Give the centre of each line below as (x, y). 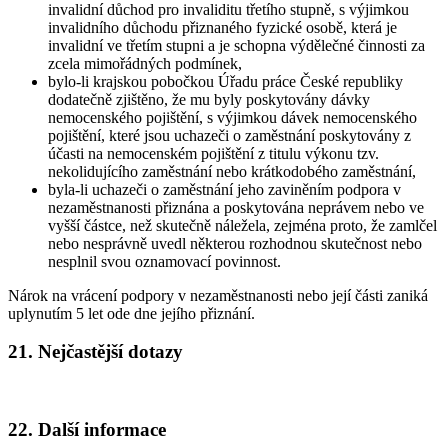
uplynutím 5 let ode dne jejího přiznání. (131, 313)
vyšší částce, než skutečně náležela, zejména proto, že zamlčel (242, 225)
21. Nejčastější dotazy (95, 352)
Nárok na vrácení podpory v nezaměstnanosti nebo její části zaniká (218, 295)
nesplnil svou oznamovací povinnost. (164, 261)
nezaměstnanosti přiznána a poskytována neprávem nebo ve (236, 207)
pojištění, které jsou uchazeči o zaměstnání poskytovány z (229, 135)
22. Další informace (87, 429)
